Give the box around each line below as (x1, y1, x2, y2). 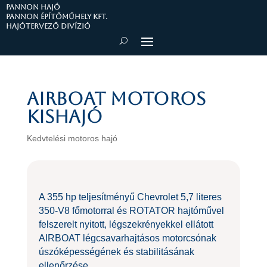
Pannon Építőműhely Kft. (6, 13, 107, 21)
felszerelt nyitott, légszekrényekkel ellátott (38, 219, 213, 230)
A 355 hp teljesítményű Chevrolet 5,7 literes (38, 192, 222, 203)
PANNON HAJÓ (6, 3, 60, 12)
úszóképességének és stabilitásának (38, 247, 194, 257)
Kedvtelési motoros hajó (26, 133, 117, 144)
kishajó (26, 106, 103, 128)
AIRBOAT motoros (26, 88, 206, 110)
